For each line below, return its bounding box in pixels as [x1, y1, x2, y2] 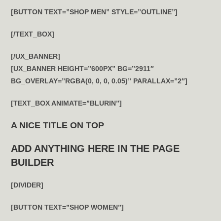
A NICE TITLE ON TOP [11, 120, 105, 130]
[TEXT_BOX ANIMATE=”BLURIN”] [11, 99, 122, 107]
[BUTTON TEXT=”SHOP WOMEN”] [11, 203, 124, 211]
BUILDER [11, 157, 54, 168]
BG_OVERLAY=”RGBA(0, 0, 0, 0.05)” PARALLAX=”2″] [11, 77, 188, 85]
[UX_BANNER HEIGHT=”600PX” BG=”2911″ [11, 65, 154, 73]
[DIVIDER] [11, 181, 44, 189]
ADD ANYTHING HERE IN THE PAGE [11, 143, 180, 154]
